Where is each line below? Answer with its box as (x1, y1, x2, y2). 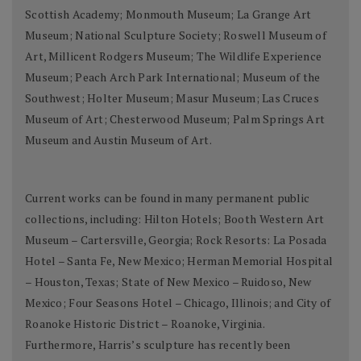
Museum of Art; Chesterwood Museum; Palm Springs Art (25, 110, 326, 127)
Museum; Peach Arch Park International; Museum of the (25, 68, 321, 85)
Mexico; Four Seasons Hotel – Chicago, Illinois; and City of (25, 294, 331, 310)
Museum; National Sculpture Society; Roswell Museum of (25, 27, 326, 43)
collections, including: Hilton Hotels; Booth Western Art (25, 210, 325, 226)
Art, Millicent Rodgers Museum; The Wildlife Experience (25, 48, 322, 64)
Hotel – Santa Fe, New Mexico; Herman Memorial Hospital (25, 252, 334, 268)
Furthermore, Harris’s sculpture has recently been (25, 336, 291, 352)
